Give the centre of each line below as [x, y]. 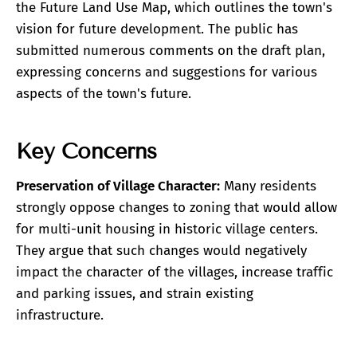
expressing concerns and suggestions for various [167, 73]
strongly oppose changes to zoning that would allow [177, 207]
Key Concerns [86, 151]
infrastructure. [60, 315]
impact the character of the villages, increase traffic [175, 272]
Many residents [268, 186]
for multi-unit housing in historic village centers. [167, 229]
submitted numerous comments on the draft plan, [171, 51]
